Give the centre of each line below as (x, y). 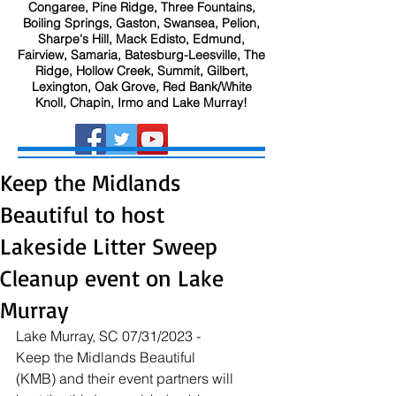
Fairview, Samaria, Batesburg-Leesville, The (141, 55)
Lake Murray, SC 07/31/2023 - (110, 336)
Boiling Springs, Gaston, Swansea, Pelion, (141, 23)
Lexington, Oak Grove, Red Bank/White (141, 87)
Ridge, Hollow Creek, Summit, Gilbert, (141, 71)
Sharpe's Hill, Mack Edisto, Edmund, (141, 39)
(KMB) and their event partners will (126, 378)
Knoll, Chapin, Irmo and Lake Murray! (141, 103)
